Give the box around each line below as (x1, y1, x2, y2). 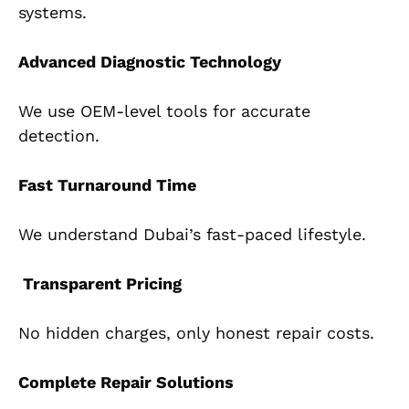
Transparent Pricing (18, 274, 182, 294)
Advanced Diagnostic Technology (18, 52, 281, 72)
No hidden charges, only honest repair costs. (18, 323, 374, 343)
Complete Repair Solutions (18, 372, 234, 393)
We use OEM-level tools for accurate (18, 101, 310, 121)
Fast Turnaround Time (18, 175, 196, 195)
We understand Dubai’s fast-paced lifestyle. (18, 225, 366, 245)
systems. (18, 3, 87, 23)
